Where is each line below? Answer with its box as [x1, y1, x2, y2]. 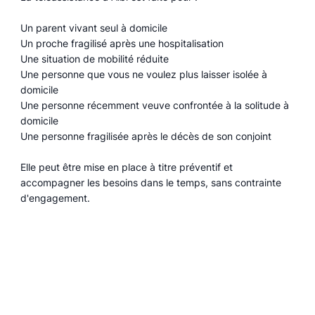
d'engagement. [20, 192, 91, 205]
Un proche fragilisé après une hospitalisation [20, 37, 224, 50]
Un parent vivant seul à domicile [20, 22, 168, 34]
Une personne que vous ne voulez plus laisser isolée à [20, 68, 268, 81]
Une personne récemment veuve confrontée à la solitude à [20, 99, 290, 112]
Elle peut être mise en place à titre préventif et [20, 161, 233, 174]
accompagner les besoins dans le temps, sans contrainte [20, 176, 282, 189]
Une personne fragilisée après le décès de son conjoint [20, 130, 272, 143]
